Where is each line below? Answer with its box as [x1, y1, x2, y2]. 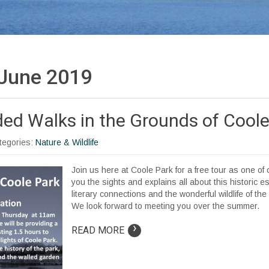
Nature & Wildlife [35, 137, 98, 147]
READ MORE [71, 224, 124, 236]
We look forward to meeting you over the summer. [71, 201, 259, 211]
